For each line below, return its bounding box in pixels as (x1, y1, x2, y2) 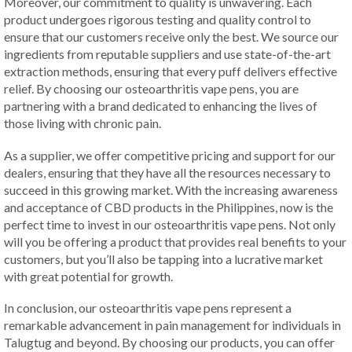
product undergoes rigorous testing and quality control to (4, 12, 311, 27)
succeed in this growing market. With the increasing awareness (4, 181, 338, 197)
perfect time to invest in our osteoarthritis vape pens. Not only (4, 216, 335, 232)
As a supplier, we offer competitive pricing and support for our (4, 147, 335, 163)
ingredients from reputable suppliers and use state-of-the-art (4, 46, 331, 62)
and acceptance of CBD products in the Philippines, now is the (4, 199, 333, 214)
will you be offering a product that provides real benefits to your (4, 233, 346, 249)
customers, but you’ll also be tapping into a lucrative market (4, 251, 323, 266)
